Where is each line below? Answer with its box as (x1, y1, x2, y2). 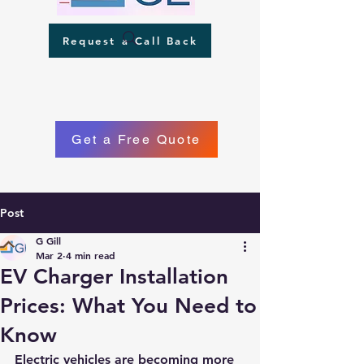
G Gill (36, 234, 61, 247)
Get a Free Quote (71, 132, 201, 147)
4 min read (66, 249, 115, 262)
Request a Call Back (62, 34, 198, 47)
